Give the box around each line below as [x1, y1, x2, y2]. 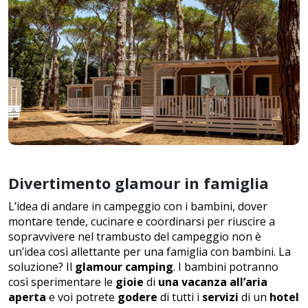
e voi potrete [46, 289, 118, 305]
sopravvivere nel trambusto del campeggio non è [8, 229, 261, 244]
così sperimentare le [8, 274, 115, 289]
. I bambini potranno [173, 259, 278, 274]
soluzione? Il [8, 259, 75, 274]
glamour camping [75, 259, 173, 274]
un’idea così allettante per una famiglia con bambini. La [8, 244, 291, 259]
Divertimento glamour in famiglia [8, 173, 269, 193]
